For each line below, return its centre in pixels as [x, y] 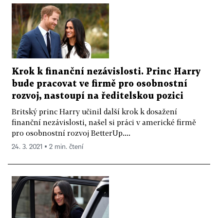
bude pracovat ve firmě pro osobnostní [100, 84]
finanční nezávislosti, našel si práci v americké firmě [104, 122]
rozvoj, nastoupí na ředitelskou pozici [98, 96]
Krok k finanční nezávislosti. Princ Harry [106, 72]
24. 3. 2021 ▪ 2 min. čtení [47, 147]
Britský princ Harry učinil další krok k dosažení [94, 111]
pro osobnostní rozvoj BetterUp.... [71, 133]
